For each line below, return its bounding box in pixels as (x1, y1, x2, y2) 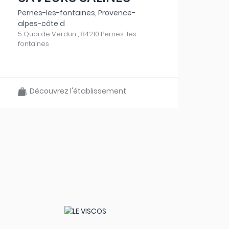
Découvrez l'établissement (26, 86, 126, 96)
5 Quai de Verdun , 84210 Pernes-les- (17, 29, 140, 39)
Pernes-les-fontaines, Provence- (17, 8, 135, 18)
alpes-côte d (17, 18, 65, 29)
